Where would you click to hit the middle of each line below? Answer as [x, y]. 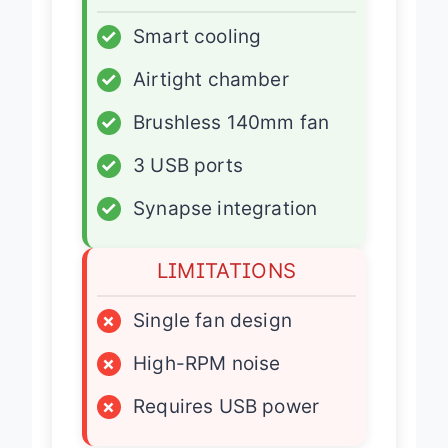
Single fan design [212, 337]
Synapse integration [225, 225]
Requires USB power [226, 423]
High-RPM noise [207, 380]
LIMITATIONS [226, 287]
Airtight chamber [211, 96]
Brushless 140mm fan [231, 139]
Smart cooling [197, 53]
